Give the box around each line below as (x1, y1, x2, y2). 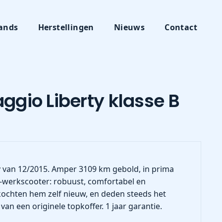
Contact (165, 22, 197, 33)
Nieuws (113, 22, 145, 33)
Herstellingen (38, 22, 94, 33)
